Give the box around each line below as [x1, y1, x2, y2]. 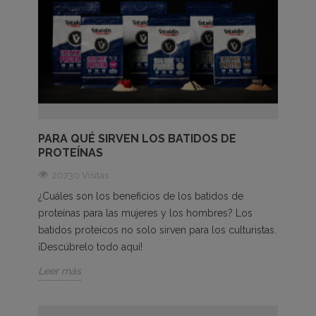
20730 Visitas [52, 169, 109, 181]
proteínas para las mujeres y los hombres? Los [38, 207, 253, 219]
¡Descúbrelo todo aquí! [38, 241, 142, 253]
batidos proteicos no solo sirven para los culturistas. [38, 224, 276, 236]
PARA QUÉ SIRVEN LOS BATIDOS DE [38, 131, 236, 145]
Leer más [38, 265, 81, 276]
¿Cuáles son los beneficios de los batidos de [38, 190, 243, 202]
